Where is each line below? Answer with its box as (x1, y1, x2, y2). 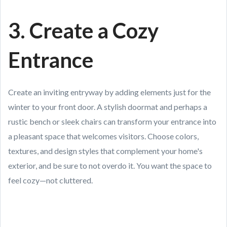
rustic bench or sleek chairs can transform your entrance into (8, 117, 216, 126)
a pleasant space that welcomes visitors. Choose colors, (8, 131, 199, 141)
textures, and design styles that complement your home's (8, 146, 203, 156)
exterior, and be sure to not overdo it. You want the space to (8, 161, 212, 170)
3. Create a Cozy (8, 18, 159, 43)
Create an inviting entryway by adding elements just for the (8, 87, 211, 97)
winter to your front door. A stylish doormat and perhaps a (8, 102, 207, 111)
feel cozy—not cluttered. (8, 175, 93, 185)
